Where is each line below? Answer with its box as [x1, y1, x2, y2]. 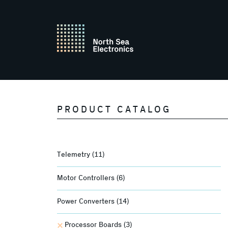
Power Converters [57, 197, 117, 206]
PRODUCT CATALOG [57, 105, 171, 115]
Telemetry [57, 151, 92, 159]
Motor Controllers [57, 174, 117, 182]
